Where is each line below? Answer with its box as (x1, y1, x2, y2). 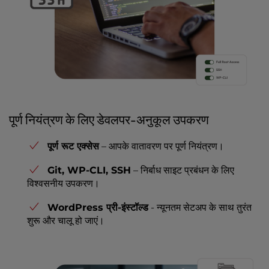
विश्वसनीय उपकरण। (27, 178, 100, 190)
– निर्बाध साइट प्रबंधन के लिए (131, 165, 234, 177)
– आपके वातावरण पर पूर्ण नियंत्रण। (99, 141, 224, 153)
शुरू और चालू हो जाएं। (27, 215, 104, 227)
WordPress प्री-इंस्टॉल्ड (47, 202, 148, 214)
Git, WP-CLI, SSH (47, 165, 131, 177)
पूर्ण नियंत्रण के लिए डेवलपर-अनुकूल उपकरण (9, 112, 209, 128)
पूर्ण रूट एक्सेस (47, 141, 99, 153)
